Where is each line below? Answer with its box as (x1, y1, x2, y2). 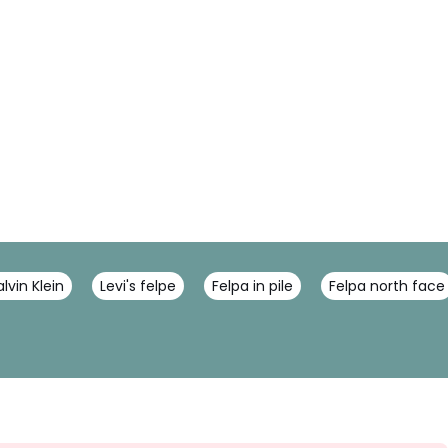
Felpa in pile (212, 276, 293, 296)
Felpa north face (329, 276, 445, 296)
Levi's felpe (100, 276, 176, 296)
